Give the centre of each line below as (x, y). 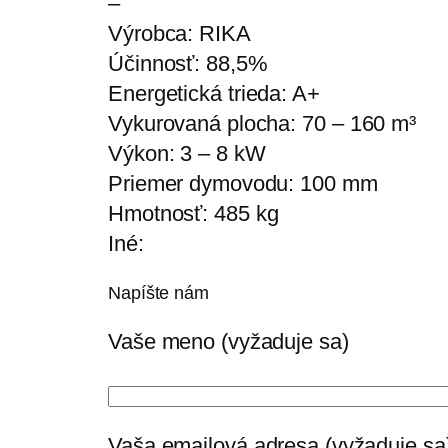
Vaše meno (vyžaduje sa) (228, 342)
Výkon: (144, 154)
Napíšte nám (158, 293)
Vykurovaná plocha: (205, 124)
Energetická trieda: (200, 94)
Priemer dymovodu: (204, 184)
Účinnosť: (157, 64)
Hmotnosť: (161, 214)
